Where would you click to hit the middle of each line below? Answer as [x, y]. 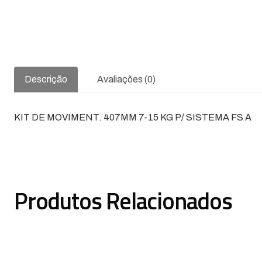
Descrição [46, 79]
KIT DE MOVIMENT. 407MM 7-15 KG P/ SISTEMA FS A [133, 117]
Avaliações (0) [126, 79]
